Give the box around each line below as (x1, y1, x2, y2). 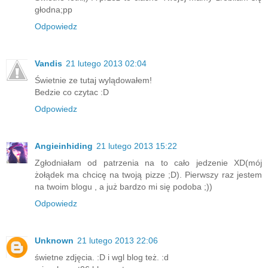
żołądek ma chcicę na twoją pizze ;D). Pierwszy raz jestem (35, 170, 262, 180)
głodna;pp (35, 5, 72, 15)
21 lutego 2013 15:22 (96, 141, 177, 151)
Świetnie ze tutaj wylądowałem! (35, 75, 152, 86)
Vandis (35, 59, 62, 69)
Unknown (35, 236, 74, 246)
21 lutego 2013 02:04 (66, 59, 147, 69)
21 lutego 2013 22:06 (77, 236, 158, 246)
